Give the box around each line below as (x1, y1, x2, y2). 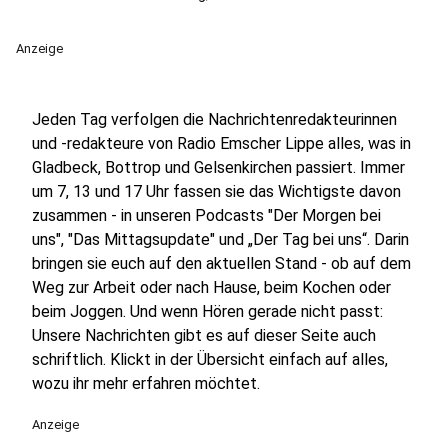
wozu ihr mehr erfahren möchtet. (32, 374, 260, 393)
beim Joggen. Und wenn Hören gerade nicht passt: (32, 302, 383, 321)
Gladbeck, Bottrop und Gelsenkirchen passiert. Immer (32, 158, 405, 177)
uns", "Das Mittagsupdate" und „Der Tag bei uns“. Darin (32, 230, 409, 249)
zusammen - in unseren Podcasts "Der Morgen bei (32, 206, 381, 225)
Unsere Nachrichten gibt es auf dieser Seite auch (32, 326, 376, 345)
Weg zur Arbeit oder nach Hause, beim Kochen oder (32, 278, 391, 297)
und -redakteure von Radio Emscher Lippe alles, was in (32, 134, 411, 153)
